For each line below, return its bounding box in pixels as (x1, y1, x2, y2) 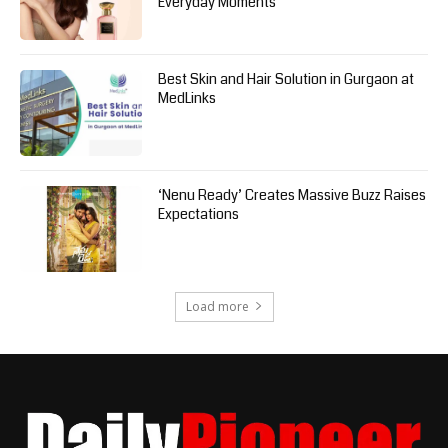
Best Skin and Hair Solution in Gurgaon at (158, 69, 415, 90)
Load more (185, 297, 249, 315)
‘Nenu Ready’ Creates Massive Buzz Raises (158, 184, 427, 205)
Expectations (158, 203, 240, 224)
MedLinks (158, 88, 217, 109)
